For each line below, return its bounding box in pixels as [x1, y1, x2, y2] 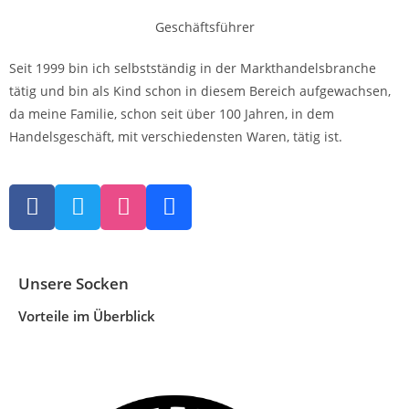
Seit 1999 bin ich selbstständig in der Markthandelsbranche [9, 58, 376, 77]
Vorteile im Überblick [18, 306, 155, 325]
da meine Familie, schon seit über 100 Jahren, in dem [9, 104, 334, 122]
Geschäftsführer [154, 17, 255, 36]
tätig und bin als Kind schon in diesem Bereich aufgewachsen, [9, 81, 391, 100]
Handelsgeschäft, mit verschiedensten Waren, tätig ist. [9, 127, 342, 145]
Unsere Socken [18, 272, 129, 294]
